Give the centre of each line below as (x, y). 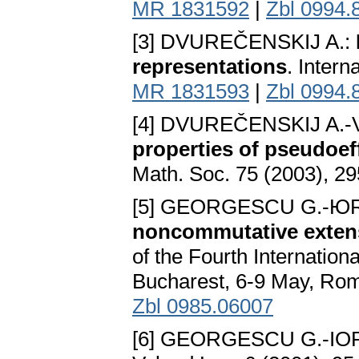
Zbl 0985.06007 (203, 307)
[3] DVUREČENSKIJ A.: (244, 42)
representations (210, 67)
